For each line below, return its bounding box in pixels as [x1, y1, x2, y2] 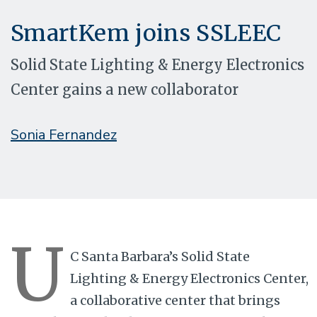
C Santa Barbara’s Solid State [70, 248, 250, 265]
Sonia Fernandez [11, 125, 117, 144]
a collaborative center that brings [70, 292, 280, 309]
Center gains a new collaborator [11, 80, 238, 98]
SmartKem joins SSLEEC [11, 18, 282, 47]
